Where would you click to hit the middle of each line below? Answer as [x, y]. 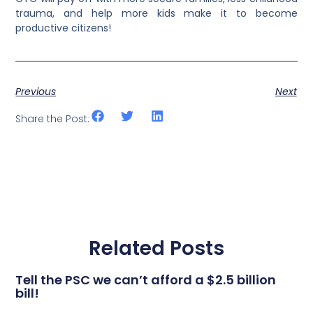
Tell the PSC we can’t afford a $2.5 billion [146, 279]
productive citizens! [64, 28]
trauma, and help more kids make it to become [156, 13]
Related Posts [156, 248]
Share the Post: [53, 118]
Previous [36, 92]
